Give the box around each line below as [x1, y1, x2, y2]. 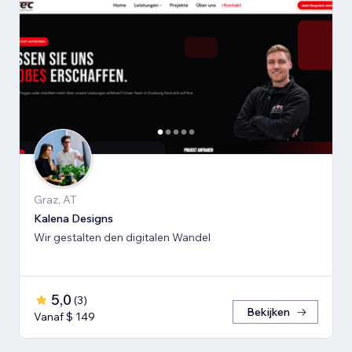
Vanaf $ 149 [34, 310, 95, 324]
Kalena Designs [34, 211, 113, 226]
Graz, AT [34, 192, 77, 207]
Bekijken [247, 305, 290, 320]
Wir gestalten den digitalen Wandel [34, 230, 211, 245]
